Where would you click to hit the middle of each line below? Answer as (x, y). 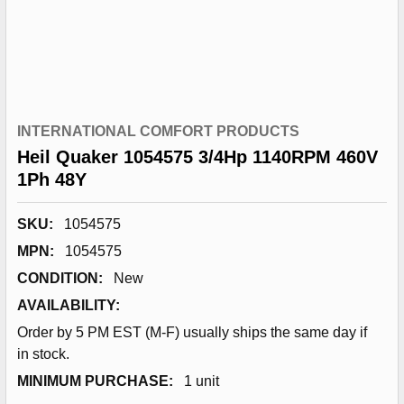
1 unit (202, 381)
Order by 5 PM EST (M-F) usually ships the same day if (192, 332)
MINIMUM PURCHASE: (95, 381)
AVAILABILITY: (69, 305)
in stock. (43, 354)
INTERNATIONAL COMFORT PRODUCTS (158, 131)
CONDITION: (60, 278)
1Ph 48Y (52, 179)
